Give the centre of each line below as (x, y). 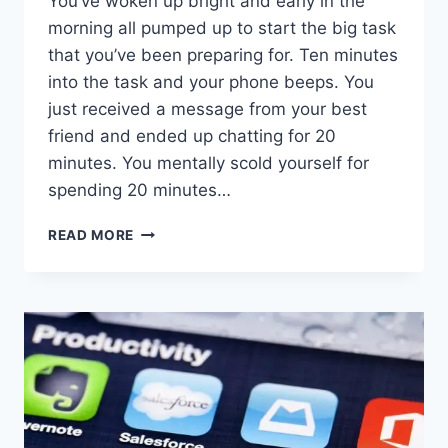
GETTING (165, 292)
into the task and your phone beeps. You (211, 81)
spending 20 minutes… (139, 189)
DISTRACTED (180, 313)
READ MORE (91, 234)
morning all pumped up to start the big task (222, 27)
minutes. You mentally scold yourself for (208, 162)
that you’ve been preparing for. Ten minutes (223, 54)
